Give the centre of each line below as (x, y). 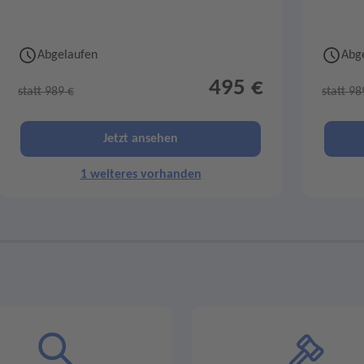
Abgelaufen (67, 55)
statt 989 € (46, 91)
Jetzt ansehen (141, 139)
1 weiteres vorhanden (141, 174)
